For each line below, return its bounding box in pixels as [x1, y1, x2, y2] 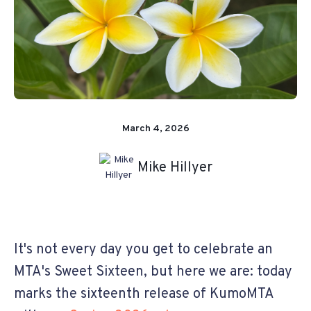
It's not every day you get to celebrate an [14, 240, 273, 259]
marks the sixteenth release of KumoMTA [14, 285, 274, 303]
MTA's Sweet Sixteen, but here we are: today [14, 262, 292, 281]
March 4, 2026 [121, 122, 190, 135]
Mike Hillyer [137, 158, 212, 177]
